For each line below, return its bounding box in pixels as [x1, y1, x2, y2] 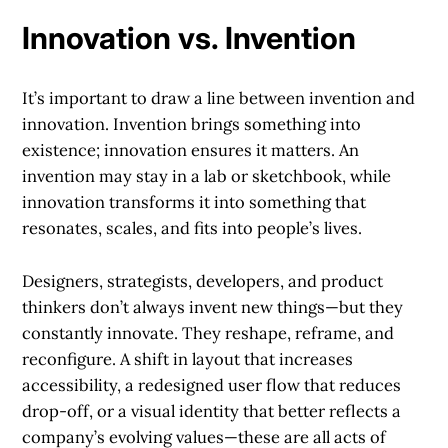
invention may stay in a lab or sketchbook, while [22, 165, 392, 188]
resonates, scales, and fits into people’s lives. [22, 217, 363, 240]
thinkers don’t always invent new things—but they [22, 296, 404, 319]
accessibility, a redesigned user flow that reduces [22, 374, 402, 397]
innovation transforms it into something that [22, 191, 367, 214]
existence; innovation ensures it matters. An [22, 139, 360, 162]
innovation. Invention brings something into [22, 113, 362, 136]
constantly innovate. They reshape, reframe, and [22, 322, 395, 345]
